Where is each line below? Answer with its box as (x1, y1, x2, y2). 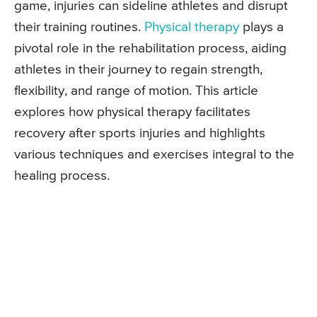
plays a (239, 21, 284, 35)
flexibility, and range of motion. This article (14, 84, 258, 98)
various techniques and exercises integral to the (14, 148, 294, 162)
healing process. (14, 169, 110, 183)
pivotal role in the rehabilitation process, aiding (14, 42, 287, 56)
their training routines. (14, 21, 144, 35)
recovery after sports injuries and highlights (14, 127, 265, 141)
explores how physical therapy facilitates (14, 105, 250, 120)
